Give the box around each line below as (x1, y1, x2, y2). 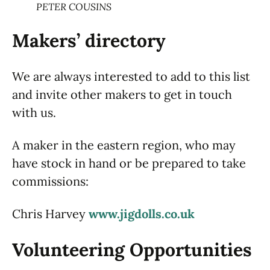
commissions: (12, 173, 89, 189)
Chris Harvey (12, 206, 89, 221)
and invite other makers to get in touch (12, 86, 232, 102)
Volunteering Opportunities (12, 237, 252, 261)
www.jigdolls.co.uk (89, 206, 195, 221)
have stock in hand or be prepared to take (12, 155, 246, 171)
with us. (12, 104, 56, 120)
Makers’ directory (12, 28, 166, 52)
